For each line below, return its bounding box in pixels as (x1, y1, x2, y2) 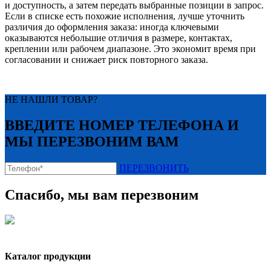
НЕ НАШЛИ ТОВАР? (5, 94, 97, 105)
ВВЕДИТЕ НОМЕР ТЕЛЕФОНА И (5, 117, 239, 133)
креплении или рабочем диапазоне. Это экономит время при (5, 43, 256, 54)
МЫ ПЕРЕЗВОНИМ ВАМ (5, 133, 179, 149)
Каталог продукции (5, 250, 91, 261)
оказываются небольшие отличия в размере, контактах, (5, 32, 232, 43)
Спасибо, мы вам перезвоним (5, 186, 198, 203)
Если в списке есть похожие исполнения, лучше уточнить (5, 10, 244, 21)
